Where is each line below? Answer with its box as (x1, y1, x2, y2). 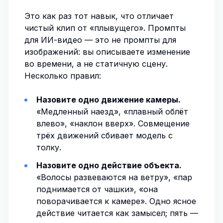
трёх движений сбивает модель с (36, 130, 173, 140)
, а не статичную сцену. (72, 59, 168, 69)
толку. (36, 142, 61, 152)
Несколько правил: (24, 71, 101, 81)
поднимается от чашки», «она (36, 184, 158, 194)
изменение (147, 47, 190, 57)
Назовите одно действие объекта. (36, 160, 182, 170)
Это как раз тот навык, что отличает (24, 11, 174, 21)
